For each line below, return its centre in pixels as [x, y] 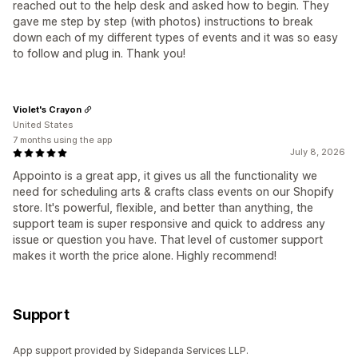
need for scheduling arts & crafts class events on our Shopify [173, 192]
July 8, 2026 [318, 152]
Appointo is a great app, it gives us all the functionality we [165, 176]
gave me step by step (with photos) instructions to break [163, 22]
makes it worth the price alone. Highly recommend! [145, 256]
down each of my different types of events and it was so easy [175, 38]
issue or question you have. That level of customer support [168, 240]
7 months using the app [62, 140]
